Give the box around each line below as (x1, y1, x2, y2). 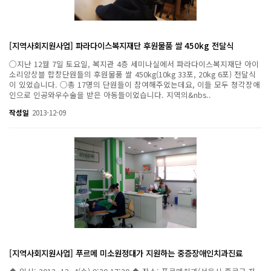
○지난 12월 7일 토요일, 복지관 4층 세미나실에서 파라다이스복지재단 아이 (9, 58, 259, 70)
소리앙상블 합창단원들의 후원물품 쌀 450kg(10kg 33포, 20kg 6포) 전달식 (9, 68, 256, 80)
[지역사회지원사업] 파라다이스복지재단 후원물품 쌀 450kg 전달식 (9, 39, 233, 52)
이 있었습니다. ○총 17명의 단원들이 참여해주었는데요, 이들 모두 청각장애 (9, 79, 260, 91)
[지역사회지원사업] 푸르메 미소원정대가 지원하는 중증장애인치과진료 (9, 247, 243, 260)
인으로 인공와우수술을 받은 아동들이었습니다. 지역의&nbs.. (9, 89, 211, 101)
